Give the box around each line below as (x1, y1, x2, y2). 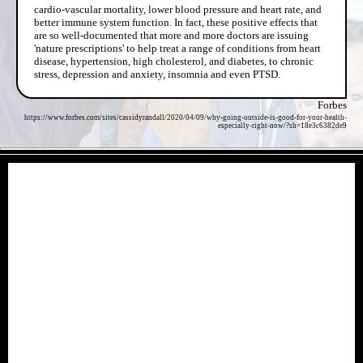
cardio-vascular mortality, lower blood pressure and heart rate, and (34, 2, 322, 15)
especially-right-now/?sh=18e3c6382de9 (218, 121, 347, 130)
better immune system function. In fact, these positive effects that (34, 15, 318, 28)
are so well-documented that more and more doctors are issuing (34, 28, 309, 41)
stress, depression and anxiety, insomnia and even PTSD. (34, 67, 280, 80)
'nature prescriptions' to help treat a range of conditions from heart (34, 41, 321, 54)
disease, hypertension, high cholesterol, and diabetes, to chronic (34, 54, 314, 67)
